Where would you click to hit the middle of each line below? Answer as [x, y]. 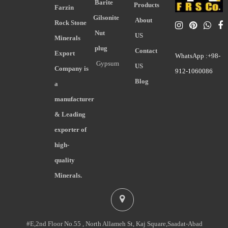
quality [65, 160]
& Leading [70, 114]
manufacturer [75, 99]
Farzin [64, 7]
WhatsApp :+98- [198, 55]
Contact [146, 50]
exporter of [71, 129]
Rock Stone [71, 22]
